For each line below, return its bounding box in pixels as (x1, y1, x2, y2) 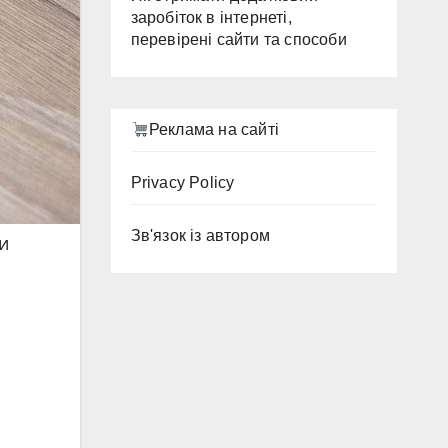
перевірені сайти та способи (130, 31, 347, 48)
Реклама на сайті (148, 121, 279, 138)
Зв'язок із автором (130, 227, 271, 244)
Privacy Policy (130, 174, 235, 191)
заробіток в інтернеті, (130, 9, 292, 26)
